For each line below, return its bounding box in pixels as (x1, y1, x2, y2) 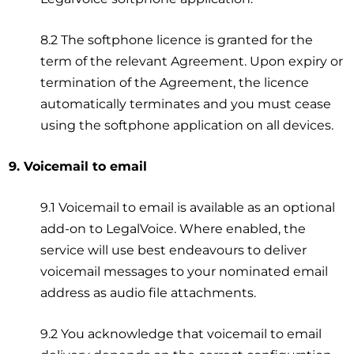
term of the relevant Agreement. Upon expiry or (40, 53, 344, 69)
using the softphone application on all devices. (40, 117, 334, 133)
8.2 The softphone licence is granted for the (40, 32, 314, 47)
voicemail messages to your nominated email (40, 263, 329, 279)
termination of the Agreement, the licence (40, 74, 310, 90)
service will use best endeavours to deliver (40, 242, 307, 258)
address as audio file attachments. (40, 284, 257, 300)
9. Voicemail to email (9, 158, 148, 174)
